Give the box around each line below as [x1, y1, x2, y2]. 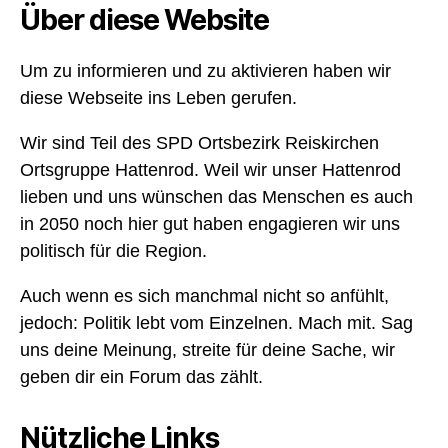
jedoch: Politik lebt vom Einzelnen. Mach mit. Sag [20, 313, 413, 334]
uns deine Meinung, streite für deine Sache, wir [20, 340, 395, 361]
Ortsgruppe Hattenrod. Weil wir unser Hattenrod [20, 160, 401, 181]
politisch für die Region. [20, 241, 207, 262]
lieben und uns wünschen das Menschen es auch [20, 187, 413, 208]
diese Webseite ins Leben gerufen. [20, 88, 297, 109]
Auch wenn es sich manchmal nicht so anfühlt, [20, 286, 389, 307]
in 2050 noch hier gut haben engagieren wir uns [20, 214, 400, 235]
